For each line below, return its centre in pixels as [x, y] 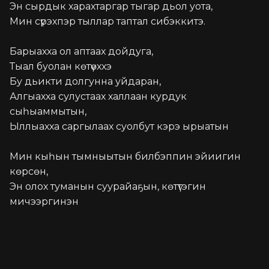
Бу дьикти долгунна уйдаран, [85, 81]
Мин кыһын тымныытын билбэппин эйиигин [125, 156]
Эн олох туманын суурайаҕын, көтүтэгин [108, 186]
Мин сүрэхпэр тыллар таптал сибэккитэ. [107, 21]
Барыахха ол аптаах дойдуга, [81, 51]
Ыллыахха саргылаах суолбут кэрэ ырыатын [119, 126]
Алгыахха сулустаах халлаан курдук [98, 96]
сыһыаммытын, [48, 111]
